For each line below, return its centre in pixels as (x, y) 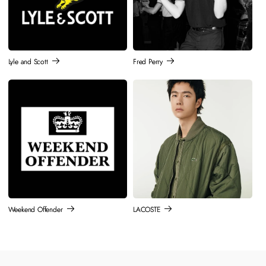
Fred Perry (148, 62)
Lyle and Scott (28, 62)
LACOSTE (147, 210)
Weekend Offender (35, 210)
